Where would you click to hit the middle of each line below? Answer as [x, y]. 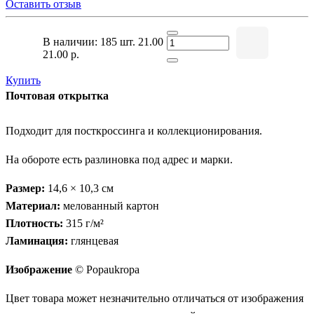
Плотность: [34, 223]
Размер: [25, 188]
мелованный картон [110, 205]
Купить [23, 80]
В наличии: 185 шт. [90, 42]
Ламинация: [37, 240]
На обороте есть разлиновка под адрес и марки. [119, 159]
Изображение [39, 269]
